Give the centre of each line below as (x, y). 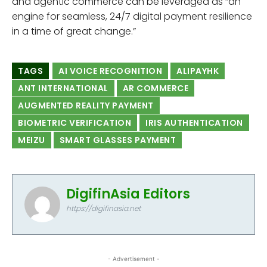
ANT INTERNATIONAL (63, 88)
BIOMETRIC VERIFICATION (74, 122)
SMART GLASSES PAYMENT (117, 140)
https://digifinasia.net (103, 208)
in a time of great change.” (74, 31)
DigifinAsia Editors (128, 194)
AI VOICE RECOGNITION (110, 71)
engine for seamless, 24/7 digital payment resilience (132, 16)
